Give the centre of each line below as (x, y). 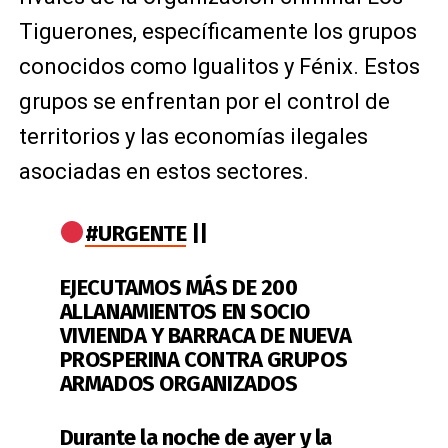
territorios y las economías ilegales (193, 136)
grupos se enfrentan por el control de (204, 101)
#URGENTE (135, 233)
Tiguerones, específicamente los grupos (217, 31)
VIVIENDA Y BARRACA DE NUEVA (205, 335)
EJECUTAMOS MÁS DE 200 (178, 287)
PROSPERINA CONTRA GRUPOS (203, 359)
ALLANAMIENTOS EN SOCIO (185, 311)
